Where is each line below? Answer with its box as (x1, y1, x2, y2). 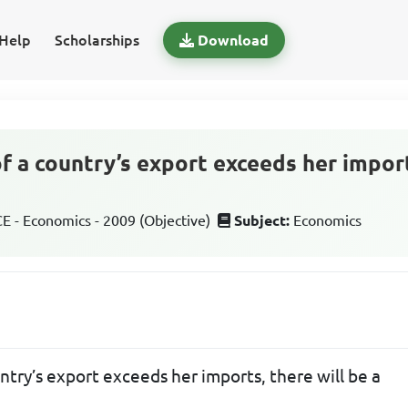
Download (197, 32, 269, 48)
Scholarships (54, 32, 139, 48)
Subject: (234, 212, 291, 229)
